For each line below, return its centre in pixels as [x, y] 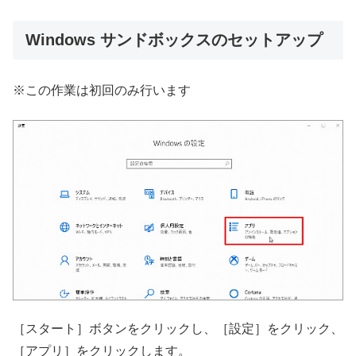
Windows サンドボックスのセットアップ [174, 40]
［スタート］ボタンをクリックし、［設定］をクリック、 [178, 329]
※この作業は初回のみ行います [102, 91]
